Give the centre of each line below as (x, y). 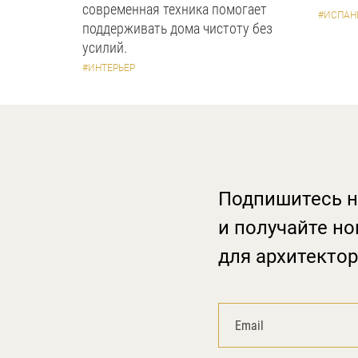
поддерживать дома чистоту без (177, 28)
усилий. (105, 48)
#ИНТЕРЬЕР (109, 68)
